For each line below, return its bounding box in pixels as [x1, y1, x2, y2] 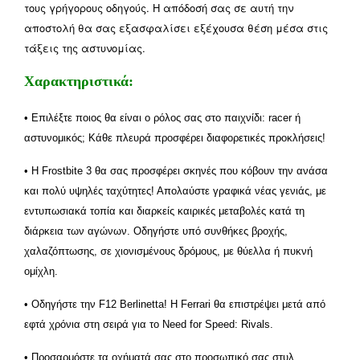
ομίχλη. [24, 264, 58, 277]
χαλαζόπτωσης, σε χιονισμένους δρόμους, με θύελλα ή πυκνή [24, 244, 313, 257]
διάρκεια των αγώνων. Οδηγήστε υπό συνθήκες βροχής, [24, 224, 288, 237]
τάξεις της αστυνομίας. [24, 39, 145, 55]
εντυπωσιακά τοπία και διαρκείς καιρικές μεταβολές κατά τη [24, 204, 305, 217]
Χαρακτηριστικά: [24, 72, 133, 89]
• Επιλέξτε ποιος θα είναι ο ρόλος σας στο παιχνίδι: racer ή [24, 111, 301, 124]
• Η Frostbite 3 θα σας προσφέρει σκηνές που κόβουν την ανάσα [24, 164, 328, 177]
